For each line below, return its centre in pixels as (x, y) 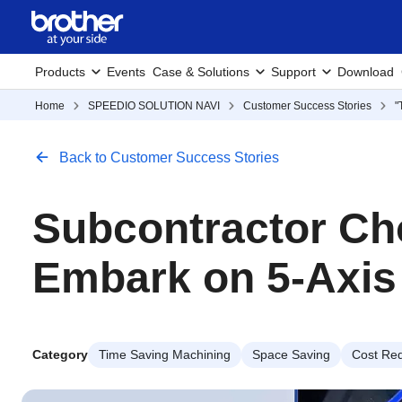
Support (293, 72)
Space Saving (291, 354)
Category (60, 354)
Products (60, 72)
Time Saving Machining (165, 354)
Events (126, 72)
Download (366, 72)
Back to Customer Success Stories (169, 157)
